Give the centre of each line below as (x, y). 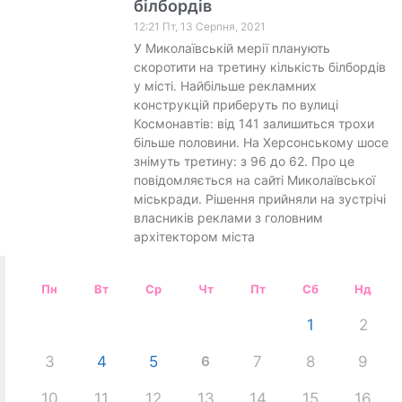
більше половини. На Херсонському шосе (261, 142)
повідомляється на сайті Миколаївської (254, 179)
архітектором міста (194, 236)
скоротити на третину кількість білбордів (259, 66)
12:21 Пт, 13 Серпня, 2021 (199, 26)
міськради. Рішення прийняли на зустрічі (259, 198)
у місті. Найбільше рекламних (225, 85)
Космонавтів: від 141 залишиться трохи (253, 123)
